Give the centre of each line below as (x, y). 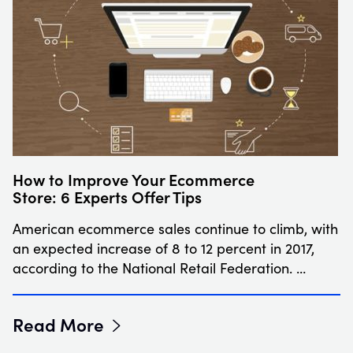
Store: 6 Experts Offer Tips (107, 196)
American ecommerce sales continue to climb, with (175, 228)
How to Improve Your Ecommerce (134, 178)
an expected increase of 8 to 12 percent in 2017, (163, 248)
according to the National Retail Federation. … (159, 268)
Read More (58, 323)
